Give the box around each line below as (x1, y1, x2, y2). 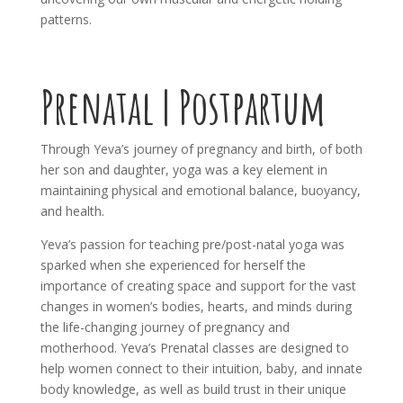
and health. (40, 202, 104, 220)
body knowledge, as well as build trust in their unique (40, 381, 346, 399)
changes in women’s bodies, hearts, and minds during (40, 298, 352, 316)
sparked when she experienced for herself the (40, 256, 306, 274)
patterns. (40, 11, 92, 29)
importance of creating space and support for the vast (40, 277, 356, 295)
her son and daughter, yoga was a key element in (40, 161, 327, 179)
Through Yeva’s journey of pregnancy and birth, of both (40, 140, 363, 158)
